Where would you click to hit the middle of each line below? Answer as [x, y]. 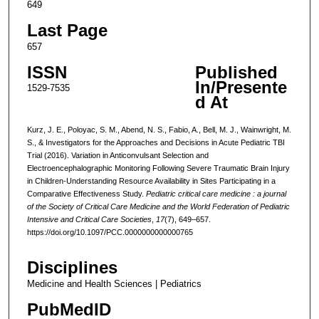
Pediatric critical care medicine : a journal [216, 193]
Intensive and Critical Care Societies [89, 219]
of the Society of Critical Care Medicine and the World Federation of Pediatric [158, 206]
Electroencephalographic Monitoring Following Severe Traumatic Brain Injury [158, 168]
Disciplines [72, 267]
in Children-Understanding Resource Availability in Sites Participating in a [151, 181]
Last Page [67, 31]
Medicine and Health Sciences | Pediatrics [114, 283]
